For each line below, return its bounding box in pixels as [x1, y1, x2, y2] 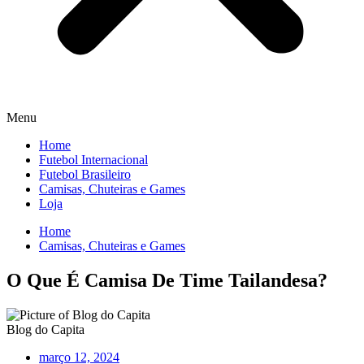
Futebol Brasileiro [39, 167, 131, 181]
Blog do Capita [6, 322, 84, 336]
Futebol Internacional [39, 153, 148, 167]
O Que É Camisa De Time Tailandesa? [6, 269, 327, 291]
